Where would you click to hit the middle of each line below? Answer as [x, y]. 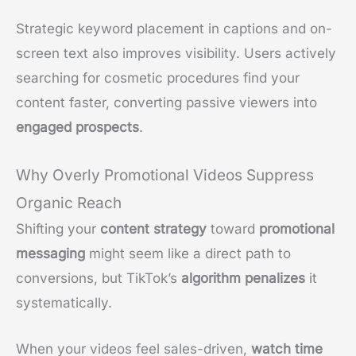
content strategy [153, 228]
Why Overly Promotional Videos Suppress [165, 175]
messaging [50, 253]
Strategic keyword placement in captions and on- [174, 28]
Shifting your [58, 228]
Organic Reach [69, 203]
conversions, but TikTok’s [99, 278]
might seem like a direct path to [188, 253]
